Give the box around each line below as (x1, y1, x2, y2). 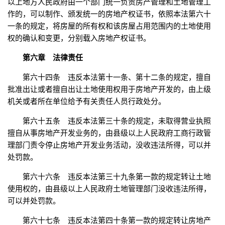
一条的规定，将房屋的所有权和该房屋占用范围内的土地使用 (8, 22, 211, 31)
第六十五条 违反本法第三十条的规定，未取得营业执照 (23, 117, 211, 126)
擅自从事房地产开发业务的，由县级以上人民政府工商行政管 (8, 129, 211, 138)
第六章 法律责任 (23, 53, 83, 62)
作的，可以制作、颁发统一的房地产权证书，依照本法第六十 (8, 10, 211, 19)
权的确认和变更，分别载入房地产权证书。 (8, 34, 151, 43)
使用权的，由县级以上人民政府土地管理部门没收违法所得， (8, 184, 211, 193)
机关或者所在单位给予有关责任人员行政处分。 (8, 97, 166, 106)
